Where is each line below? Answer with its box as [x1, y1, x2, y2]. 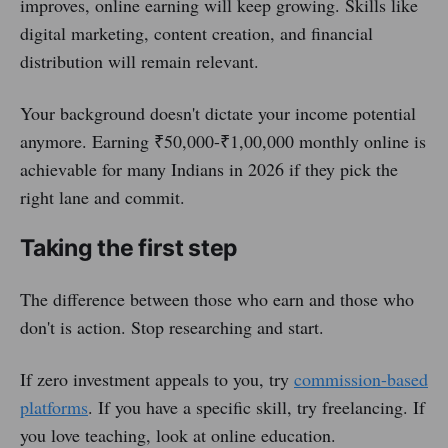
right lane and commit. [20, 185, 185, 210]
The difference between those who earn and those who [20, 287, 414, 312]
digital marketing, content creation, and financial [20, 21, 373, 46]
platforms [20, 395, 88, 420]
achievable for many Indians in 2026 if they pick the [20, 157, 398, 182]
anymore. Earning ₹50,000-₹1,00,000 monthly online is [20, 129, 426, 154]
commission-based [294, 367, 428, 392]
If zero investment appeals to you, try [20, 367, 294, 392]
